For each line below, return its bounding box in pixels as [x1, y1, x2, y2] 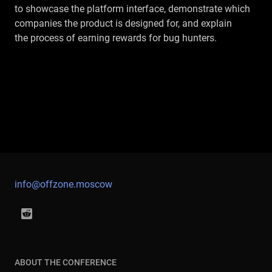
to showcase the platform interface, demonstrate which [15, 3, 250, 15]
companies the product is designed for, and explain [15, 18, 232, 29]
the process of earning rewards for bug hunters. [15, 32, 217, 44]
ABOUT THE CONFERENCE [15, 257, 117, 267]
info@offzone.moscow [15, 178, 112, 190]
